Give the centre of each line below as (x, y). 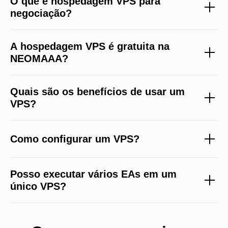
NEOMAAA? (39, 58)
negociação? (41, 13)
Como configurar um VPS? (75, 139)
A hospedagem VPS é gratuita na (90, 46)
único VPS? (38, 186)
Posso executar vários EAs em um (93, 174)
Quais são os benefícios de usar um (97, 91)
